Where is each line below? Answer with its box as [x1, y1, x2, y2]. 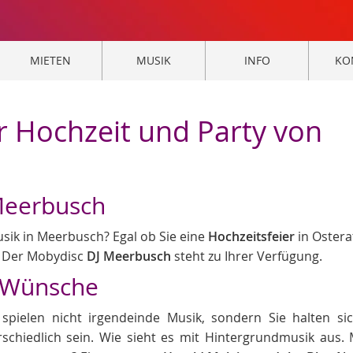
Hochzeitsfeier [208, 228, 295, 245]
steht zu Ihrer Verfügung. [174, 247, 322, 265]
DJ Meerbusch [87, 247, 174, 265]
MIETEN [30, 53, 71, 68]
